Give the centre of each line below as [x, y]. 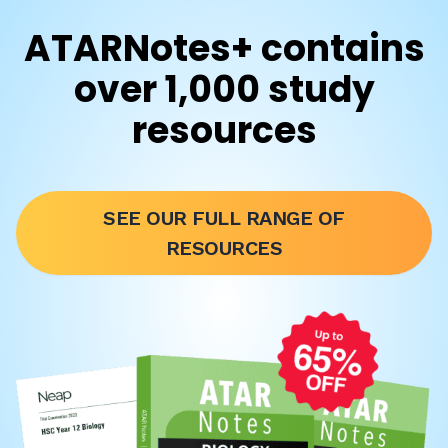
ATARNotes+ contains [224, 48]
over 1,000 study [224, 89]
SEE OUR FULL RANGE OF [224, 217]
